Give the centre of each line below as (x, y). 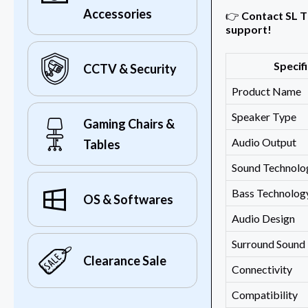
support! (248, 30)
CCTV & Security (130, 69)
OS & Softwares (128, 200)
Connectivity (262, 269)
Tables (102, 145)
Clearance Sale (125, 261)
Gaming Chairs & (129, 124)
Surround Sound (268, 244)
